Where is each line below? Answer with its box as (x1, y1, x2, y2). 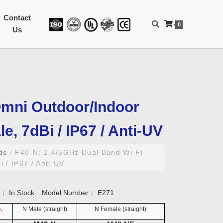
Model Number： (41, 189, 98, 197)
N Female (95, 206, 121, 213)
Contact (3, 13, 31, 22)
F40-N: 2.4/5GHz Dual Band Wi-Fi (12, 148, 143, 157)
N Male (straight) (22, 206, 67, 213)
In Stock (8, 189, 34, 197)
